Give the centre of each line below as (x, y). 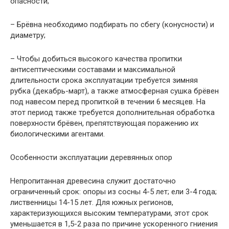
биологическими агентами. (58, 134)
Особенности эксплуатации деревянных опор (91, 157)
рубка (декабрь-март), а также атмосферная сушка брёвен (114, 91)
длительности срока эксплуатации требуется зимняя (104, 80)
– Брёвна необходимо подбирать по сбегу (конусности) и (112, 24)
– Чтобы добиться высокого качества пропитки (96, 59)
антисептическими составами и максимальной (93, 69)
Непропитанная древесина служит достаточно (93, 181)
